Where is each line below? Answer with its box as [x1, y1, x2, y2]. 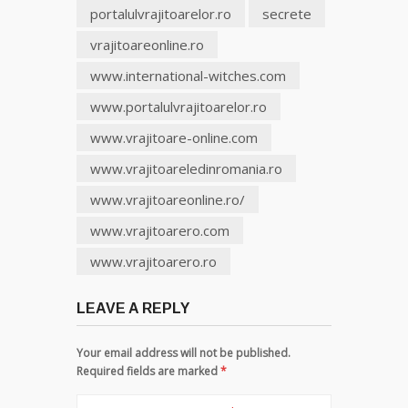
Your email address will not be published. [76, 345, 291, 362]
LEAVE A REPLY [76, 301, 189, 317]
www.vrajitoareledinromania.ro [90, 159, 282, 178]
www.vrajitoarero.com [90, 221, 229, 240]
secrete [262, 5, 311, 24]
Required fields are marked [76, 363, 220, 380]
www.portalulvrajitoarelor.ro [90, 97, 267, 117]
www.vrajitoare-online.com [90, 128, 258, 148]
